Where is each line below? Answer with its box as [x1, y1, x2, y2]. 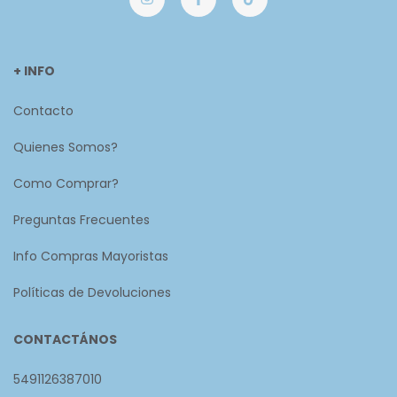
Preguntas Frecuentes [13, 210, 150, 229]
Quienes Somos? [13, 137, 118, 156]
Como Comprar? [13, 174, 119, 192]
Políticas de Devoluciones [13, 283, 171, 301]
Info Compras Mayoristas [13, 246, 168, 265]
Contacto [13, 101, 74, 120]
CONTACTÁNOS [13, 330, 117, 348]
